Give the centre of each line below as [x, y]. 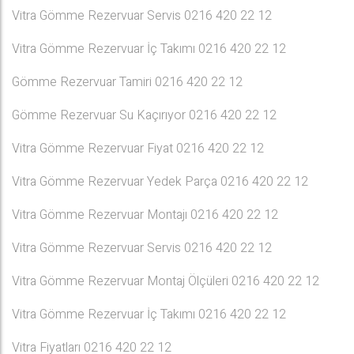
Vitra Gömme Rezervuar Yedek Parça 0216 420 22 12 [160, 182]
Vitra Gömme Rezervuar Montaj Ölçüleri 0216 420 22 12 [166, 281]
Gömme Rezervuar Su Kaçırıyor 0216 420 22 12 [144, 115]
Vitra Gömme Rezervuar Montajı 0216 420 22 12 [145, 215]
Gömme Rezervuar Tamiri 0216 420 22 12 [127, 82]
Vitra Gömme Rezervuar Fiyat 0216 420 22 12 [138, 149]
